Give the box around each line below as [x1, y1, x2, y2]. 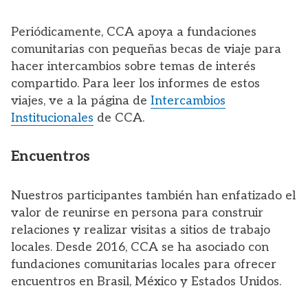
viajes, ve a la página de [11, 93, 151, 108]
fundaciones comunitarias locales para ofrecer [11, 256, 276, 272]
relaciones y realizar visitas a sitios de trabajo [11, 222, 270, 237]
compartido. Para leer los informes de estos [11, 76, 260, 91]
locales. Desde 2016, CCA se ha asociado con [11, 239, 269, 254]
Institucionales [11, 110, 93, 125]
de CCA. [93, 110, 144, 125]
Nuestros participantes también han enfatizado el [11, 188, 296, 203]
